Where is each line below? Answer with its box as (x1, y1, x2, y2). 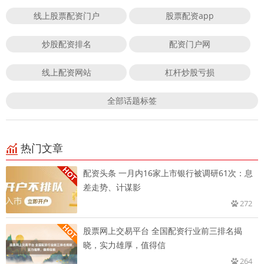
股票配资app (166, 9, 214, 21)
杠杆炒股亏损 (165, 66, 215, 78)
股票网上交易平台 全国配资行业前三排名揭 (83, 225, 242, 236)
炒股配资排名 (41, 38, 91, 49)
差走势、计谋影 (83, 181, 141, 193)
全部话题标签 (107, 94, 157, 106)
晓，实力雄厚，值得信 (83, 239, 166, 250)
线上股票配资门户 (33, 9, 100, 21)
